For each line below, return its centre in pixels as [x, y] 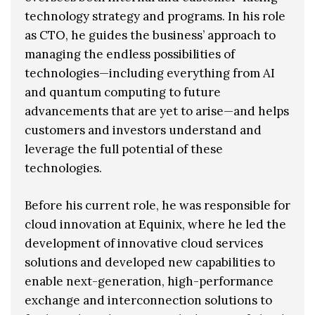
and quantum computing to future [123, 92]
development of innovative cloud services [144, 243]
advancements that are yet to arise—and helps [157, 111]
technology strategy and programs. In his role [155, 17]
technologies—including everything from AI [150, 73]
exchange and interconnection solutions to [148, 300]
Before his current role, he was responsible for [157, 205]
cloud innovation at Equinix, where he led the [155, 224]
